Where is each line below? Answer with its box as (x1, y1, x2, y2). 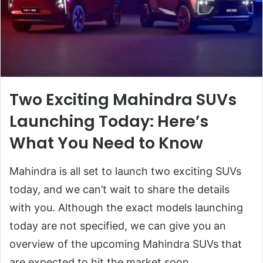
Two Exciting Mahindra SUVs (9, 89, 237, 111)
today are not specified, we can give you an (9, 219, 226, 232)
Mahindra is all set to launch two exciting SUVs (9, 164, 241, 177)
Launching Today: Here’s (9, 110, 208, 133)
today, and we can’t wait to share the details (9, 183, 230, 195)
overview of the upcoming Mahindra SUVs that (9, 237, 242, 250)
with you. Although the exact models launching (9, 201, 243, 214)
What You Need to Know (9, 132, 203, 154)
